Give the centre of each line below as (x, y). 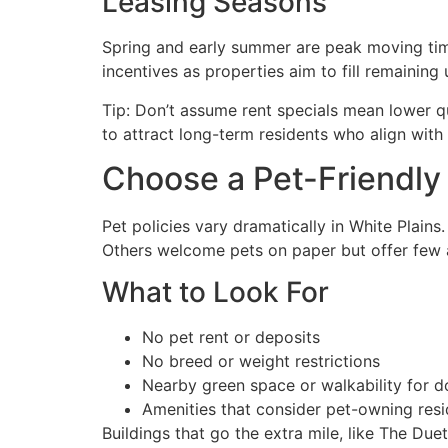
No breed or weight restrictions (261, 361)
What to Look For (215, 292)
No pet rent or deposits (231, 337)
